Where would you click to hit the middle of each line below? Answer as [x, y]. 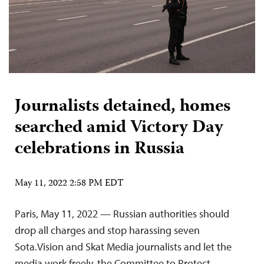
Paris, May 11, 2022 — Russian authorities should [122, 213]
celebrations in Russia [100, 149]
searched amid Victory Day [119, 128]
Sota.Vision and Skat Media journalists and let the [123, 246]
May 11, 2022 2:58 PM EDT [69, 184]
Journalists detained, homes [123, 107]
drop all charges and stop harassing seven [107, 230]
